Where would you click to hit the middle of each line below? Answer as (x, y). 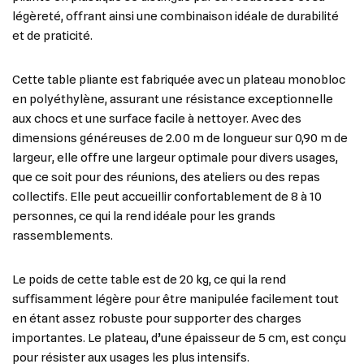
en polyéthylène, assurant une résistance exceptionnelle (173, 99)
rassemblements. (63, 236)
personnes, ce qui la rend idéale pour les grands (144, 216)
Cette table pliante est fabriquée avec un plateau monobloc (179, 80)
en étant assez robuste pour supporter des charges (157, 318)
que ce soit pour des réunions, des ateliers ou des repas (166, 177)
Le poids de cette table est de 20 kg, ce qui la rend (149, 279)
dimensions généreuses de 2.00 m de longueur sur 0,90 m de (180, 138)
